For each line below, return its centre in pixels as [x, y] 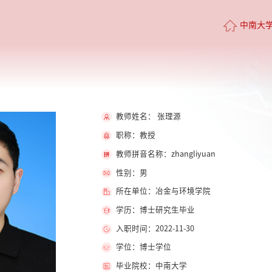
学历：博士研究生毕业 [155, 210]
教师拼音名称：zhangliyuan [165, 154]
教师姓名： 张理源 [148, 117]
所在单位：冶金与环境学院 [163, 191]
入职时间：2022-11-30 [155, 228]
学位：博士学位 [143, 247]
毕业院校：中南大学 [151, 266]
